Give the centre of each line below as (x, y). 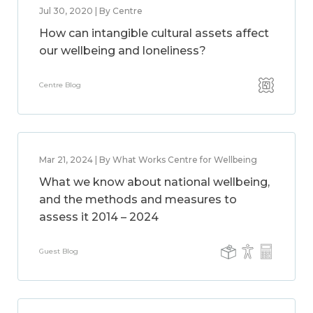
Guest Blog (59, 251)
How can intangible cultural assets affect (154, 33)
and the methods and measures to (138, 199)
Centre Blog (60, 85)
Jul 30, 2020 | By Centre (91, 11)
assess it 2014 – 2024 (99, 217)
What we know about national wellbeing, (154, 182)
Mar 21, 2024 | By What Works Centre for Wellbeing (148, 160)
